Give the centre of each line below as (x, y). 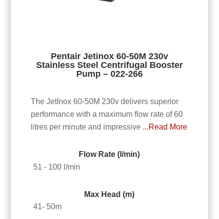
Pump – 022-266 (109, 74)
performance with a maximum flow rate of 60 (107, 114)
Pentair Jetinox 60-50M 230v (109, 56)
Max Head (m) (109, 194)
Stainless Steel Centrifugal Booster (109, 65)
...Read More (165, 127)
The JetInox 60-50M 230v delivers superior (104, 102)
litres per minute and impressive (87, 127)
